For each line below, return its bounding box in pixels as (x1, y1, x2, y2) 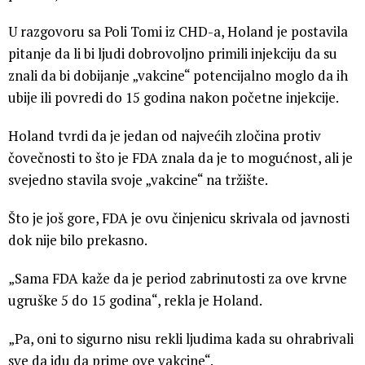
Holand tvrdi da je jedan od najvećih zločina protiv (8, 125, 321, 145)
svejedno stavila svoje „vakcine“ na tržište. (8, 169, 268, 189)
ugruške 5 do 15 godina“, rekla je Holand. (8, 290, 262, 310)
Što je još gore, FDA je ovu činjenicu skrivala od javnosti (8, 208, 350, 227)
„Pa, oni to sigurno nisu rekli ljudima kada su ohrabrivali (8, 328, 354, 348)
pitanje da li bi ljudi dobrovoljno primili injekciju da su (8, 43, 337, 63)
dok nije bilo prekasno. (8, 230, 147, 249)
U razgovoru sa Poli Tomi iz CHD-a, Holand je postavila (8, 21, 348, 41)
